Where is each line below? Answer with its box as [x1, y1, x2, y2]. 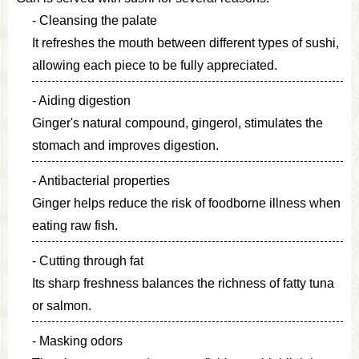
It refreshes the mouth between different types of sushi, [32, 35, 339, 50]
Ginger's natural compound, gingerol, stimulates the [32, 115, 323, 130]
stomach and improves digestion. [32, 138, 219, 152]
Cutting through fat [39, 253, 143, 268]
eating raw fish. [32, 218, 118, 232]
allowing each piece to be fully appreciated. [32, 58, 277, 72]
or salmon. [32, 298, 91, 313]
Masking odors [39, 333, 123, 348]
